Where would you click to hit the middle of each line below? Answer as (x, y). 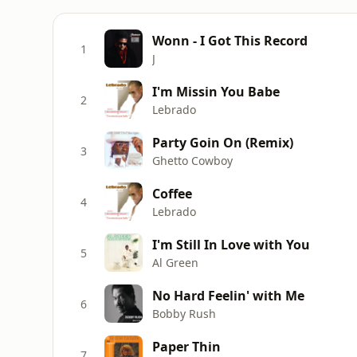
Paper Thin (186, 346)
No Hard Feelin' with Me (228, 295)
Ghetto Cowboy (192, 160)
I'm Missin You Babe (216, 91)
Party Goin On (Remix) (223, 142)
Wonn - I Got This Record (230, 40)
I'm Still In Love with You (231, 244)
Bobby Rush (184, 313)
